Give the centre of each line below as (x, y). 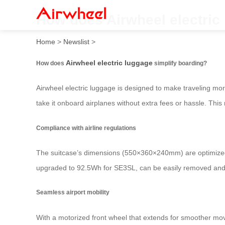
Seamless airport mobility (73, 192)
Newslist (76, 41)
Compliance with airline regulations (86, 128)
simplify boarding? (180, 63)
